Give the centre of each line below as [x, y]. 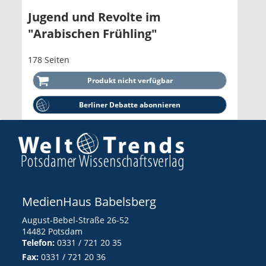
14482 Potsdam [52, 231]
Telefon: [38, 242]
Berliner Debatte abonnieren [130, 104]
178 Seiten [49, 59]
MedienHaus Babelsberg [89, 201]
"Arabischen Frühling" [92, 33]
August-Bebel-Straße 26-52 [75, 220]
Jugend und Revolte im [94, 17]
